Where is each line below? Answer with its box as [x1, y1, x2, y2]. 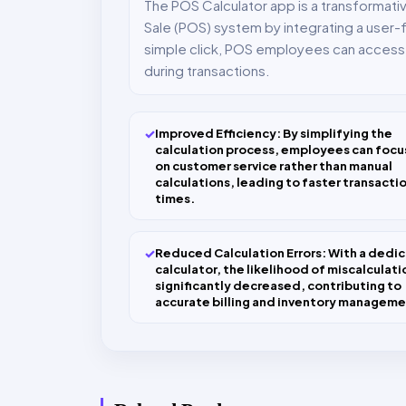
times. [155, 191, 195, 207]
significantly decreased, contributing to [155, 278, 401, 294]
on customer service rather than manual [155, 159, 392, 174]
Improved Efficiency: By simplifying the [155, 126, 392, 141]
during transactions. [144, 62, 270, 80]
